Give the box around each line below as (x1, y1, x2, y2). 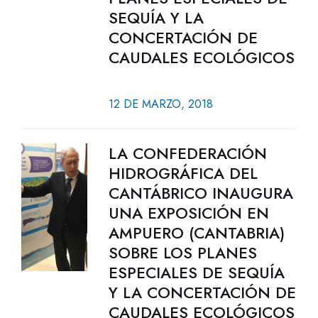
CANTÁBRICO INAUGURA (108, 182, 293, 204)
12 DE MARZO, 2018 (108, 96, 213, 112)
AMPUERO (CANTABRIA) (108, 221, 285, 244)
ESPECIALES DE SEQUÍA (108, 261, 285, 284)
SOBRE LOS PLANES (108, 241, 257, 264)
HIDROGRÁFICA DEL (108, 162, 258, 185)
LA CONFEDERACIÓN (108, 142, 267, 165)
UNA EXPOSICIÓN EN (108, 202, 269, 224)
